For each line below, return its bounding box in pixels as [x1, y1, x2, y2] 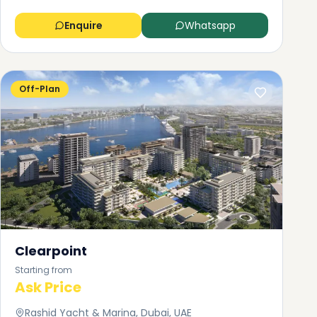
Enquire [64, 18, 103, 33]
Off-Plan [19, 83, 60, 95]
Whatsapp [184, 18, 236, 33]
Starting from [15, 264, 72, 276]
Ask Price [15, 277, 81, 297]
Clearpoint [15, 242, 87, 260]
